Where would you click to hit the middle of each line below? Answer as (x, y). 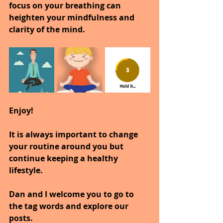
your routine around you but (67, 147)
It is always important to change (74, 135)
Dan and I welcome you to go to (72, 194)
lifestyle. (26, 170)
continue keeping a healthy (64, 159)
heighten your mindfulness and (73, 18)
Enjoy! (21, 111)
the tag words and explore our (70, 206)
